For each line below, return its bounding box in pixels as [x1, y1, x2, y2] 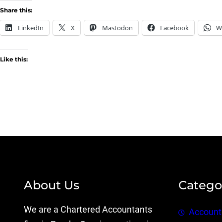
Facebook [160, 23, 189, 32]
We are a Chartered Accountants [24, 204, 152, 215]
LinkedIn [18, 23, 44, 32]
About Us [24, 178, 79, 193]
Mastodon [102, 23, 133, 32]
